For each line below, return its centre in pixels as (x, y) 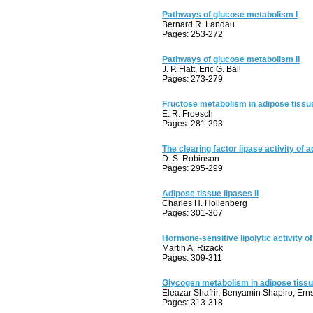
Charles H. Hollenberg (205, 203)
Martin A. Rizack (192, 248)
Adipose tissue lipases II (210, 194)
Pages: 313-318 (192, 303)
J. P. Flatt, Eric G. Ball (202, 69)
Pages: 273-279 (192, 79)
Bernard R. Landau (198, 24)
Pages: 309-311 (192, 258)
